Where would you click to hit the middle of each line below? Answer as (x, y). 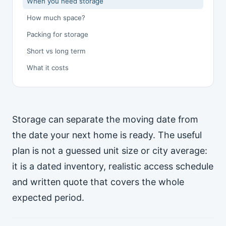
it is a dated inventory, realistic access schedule (113, 166)
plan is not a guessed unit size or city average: (110, 151)
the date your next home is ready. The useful (107, 135)
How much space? (56, 18)
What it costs (48, 68)
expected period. (48, 197)
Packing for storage (58, 34)
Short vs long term (56, 51)
